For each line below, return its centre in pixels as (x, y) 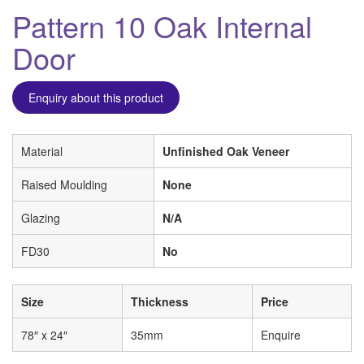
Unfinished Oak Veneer (226, 151)
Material (42, 151)
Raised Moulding (64, 184)
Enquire (281, 334)
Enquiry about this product (96, 97)
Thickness (160, 301)
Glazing (41, 217)
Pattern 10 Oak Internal (162, 25)
